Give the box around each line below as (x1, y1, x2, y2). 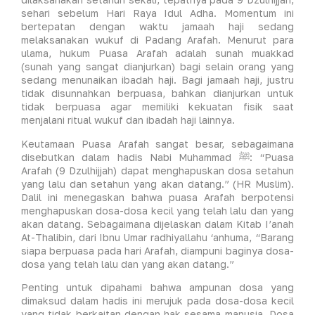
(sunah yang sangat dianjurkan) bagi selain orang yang (21, 60, 294, 73)
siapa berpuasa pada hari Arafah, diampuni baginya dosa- (21, 244, 294, 257)
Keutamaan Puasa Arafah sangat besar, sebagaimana (21, 137, 294, 150)
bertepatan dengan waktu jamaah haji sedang (21, 20, 294, 33)
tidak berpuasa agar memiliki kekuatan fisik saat (21, 101, 294, 113)
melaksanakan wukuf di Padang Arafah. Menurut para (21, 34, 294, 46)
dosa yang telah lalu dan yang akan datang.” (21, 257, 234, 270)
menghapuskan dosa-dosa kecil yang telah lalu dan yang (21, 204, 294, 217)
